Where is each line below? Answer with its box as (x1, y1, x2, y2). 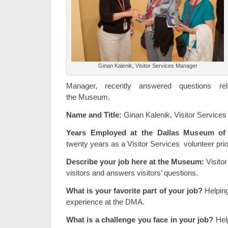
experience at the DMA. (66, 197, 145, 206)
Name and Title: (66, 110, 122, 119)
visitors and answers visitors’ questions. (66, 168, 198, 177)
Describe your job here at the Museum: (66, 157, 204, 166)
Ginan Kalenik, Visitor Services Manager (98, 63, 197, 69)
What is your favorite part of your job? (66, 186, 205, 195)
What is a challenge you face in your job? (66, 215, 216, 224)
